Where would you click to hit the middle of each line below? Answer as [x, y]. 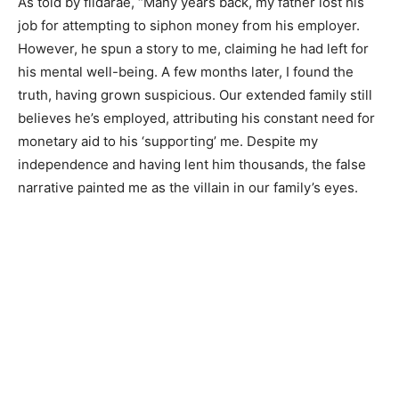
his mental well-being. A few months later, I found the [186, 72]
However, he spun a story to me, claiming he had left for [193, 49]
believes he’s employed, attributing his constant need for [196, 118]
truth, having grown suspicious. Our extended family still [195, 95]
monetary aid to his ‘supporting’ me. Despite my [168, 142]
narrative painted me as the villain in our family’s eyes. [188, 188]
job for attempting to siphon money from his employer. [189, 26]
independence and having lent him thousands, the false [192, 165]
